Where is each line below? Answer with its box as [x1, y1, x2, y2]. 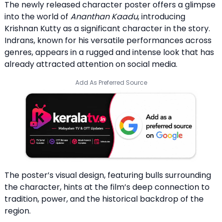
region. [4, 205, 31, 217]
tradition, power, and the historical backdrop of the [4, 193, 204, 205]
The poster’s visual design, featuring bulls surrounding [4, 169, 211, 181]
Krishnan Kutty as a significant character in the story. [4, 22, 210, 34]
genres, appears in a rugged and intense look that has [4, 46, 214, 58]
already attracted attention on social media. [4, 58, 177, 70]
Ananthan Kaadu [70, 10, 138, 22]
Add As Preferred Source [75, 78, 147, 87]
